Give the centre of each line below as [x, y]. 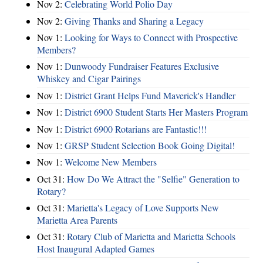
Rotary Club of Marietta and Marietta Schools [151, 237]
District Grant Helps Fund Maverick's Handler [150, 95]
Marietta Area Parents [77, 220]
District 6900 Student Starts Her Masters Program [156, 112]
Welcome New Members [111, 162]
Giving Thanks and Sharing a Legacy [134, 21]
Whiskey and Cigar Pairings [89, 79]
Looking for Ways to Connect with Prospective [151, 38]
